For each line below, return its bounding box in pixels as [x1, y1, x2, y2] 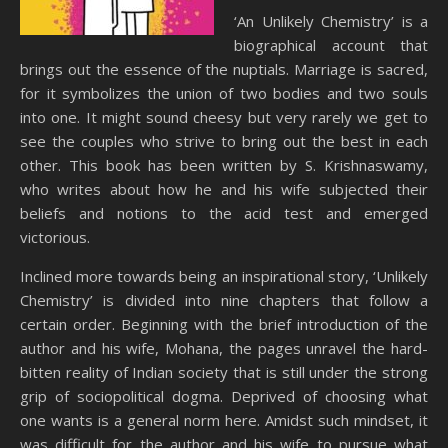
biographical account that [234, 35, 428, 55]
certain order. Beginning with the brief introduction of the [20, 314, 428, 334]
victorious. [20, 227, 90, 247]
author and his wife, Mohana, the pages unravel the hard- [20, 338, 428, 358]
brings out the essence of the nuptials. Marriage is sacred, [20, 59, 428, 79]
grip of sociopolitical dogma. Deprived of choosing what [20, 386, 428, 406]
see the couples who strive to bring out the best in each [20, 131, 428, 151]
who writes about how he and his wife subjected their [20, 179, 428, 199]
